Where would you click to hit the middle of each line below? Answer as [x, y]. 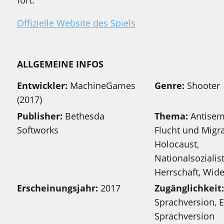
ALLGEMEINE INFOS [60, 64]
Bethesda [83, 116]
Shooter [202, 86]
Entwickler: [42, 86]
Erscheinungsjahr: [57, 188]
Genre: [170, 86]
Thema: [171, 116]
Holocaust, [177, 144]
